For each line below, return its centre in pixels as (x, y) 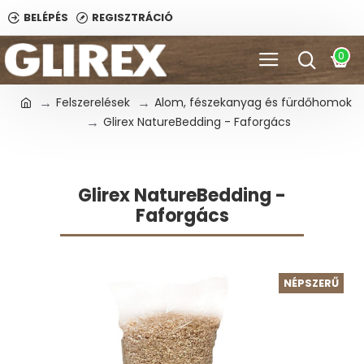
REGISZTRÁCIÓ (132, 17)
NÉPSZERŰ (311, 283)
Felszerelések (93, 102)
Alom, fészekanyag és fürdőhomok (253, 102)
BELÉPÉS (46, 17)
